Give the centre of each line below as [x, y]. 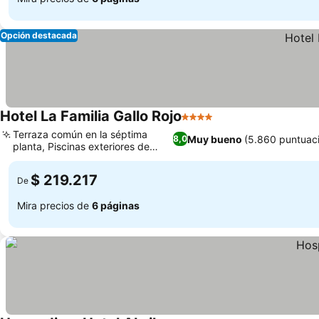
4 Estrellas [209, 124]
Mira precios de [54, 205]
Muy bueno [214, 139]
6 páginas [116, 205]
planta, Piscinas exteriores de [81, 146]
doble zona [39, 158]
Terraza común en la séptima [80, 134]
